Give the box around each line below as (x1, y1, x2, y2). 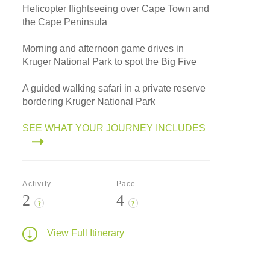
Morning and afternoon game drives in (22, 43, 184, 54)
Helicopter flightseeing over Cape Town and (22, 3, 210, 14)
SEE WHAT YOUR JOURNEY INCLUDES (22, 122, 206, 133)
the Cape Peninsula (22, 16, 108, 27)
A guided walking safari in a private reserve (22, 83, 206, 93)
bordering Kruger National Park (22, 96, 156, 107)
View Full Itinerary (47, 228, 125, 239)
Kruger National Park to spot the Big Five (22, 56, 197, 67)
